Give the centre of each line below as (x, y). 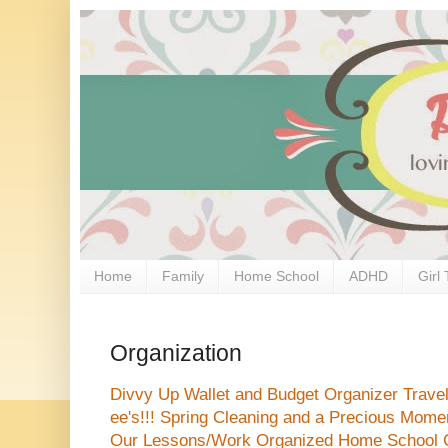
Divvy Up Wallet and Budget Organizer (254, 395)
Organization (176, 353)
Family (183, 276)
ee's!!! (132, 418)
